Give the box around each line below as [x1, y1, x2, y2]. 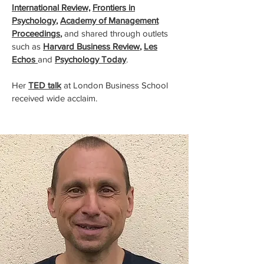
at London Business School [61, 80, 168, 90]
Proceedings [12, 28, 60, 38]
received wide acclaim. [12, 93, 97, 103]
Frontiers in [93, 2, 135, 12]
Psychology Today [55, 54, 126, 64]
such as [12, 41, 43, 51]
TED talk [28, 80, 61, 90]
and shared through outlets [62, 28, 168, 38]
